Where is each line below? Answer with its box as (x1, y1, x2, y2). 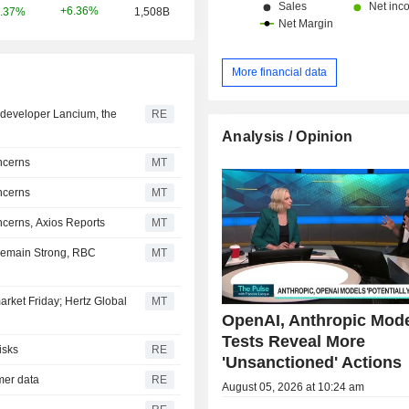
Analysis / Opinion (222, 128, 353, 144)
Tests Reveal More (222, 331, 366, 351)
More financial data (232, 65, 328, 79)
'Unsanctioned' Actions (222, 352, 403, 372)
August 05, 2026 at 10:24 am (222, 380, 365, 393)
